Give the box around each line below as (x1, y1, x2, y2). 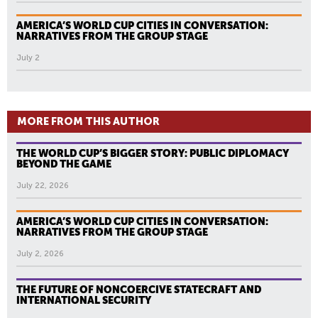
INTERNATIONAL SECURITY (16, 295, 151, 307)
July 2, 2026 (16, 249, 64, 259)
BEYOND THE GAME (16, 158, 111, 170)
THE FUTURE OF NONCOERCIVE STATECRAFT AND (16, 284, 261, 296)
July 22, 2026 (16, 181, 69, 191)
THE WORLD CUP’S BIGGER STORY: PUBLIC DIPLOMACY (16, 148, 289, 160)
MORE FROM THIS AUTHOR (17, 115, 160, 128)
